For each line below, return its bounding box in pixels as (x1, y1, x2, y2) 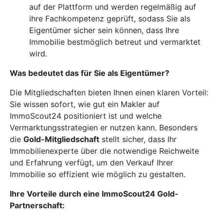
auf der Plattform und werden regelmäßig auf (29, 1, 196, 12)
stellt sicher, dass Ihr (99, 134, 177, 144)
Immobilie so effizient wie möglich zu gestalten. (10, 169, 185, 179)
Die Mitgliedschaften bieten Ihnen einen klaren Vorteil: (10, 87, 208, 97)
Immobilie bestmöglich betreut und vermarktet (29, 36, 200, 47)
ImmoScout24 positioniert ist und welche (10, 110, 162, 121)
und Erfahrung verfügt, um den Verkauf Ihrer (10, 157, 173, 167)
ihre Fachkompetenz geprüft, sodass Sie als (29, 13, 190, 23)
